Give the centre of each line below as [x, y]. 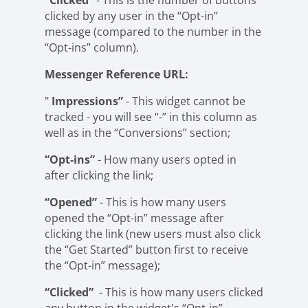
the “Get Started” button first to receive [146, 250]
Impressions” [87, 101]
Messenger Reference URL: [117, 74]
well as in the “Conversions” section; [137, 133]
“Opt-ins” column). [92, 47]
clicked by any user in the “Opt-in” [131, 16]
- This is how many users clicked [180, 292]
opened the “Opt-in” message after [134, 218]
